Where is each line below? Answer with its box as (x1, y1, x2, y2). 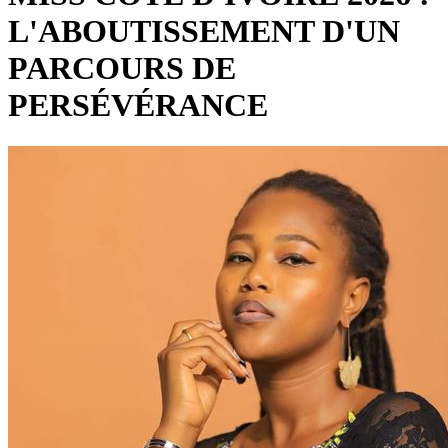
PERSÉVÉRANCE (8, 87, 268, 124)
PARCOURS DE (8, 50, 236, 87)
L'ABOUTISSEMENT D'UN (8, 13, 400, 50)
